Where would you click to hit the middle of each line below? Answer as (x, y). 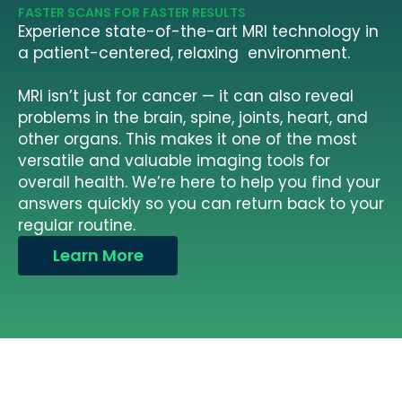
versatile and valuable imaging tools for (174, 161)
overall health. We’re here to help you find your (199, 183)
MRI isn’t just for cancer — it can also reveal (186, 96)
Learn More (98, 256)
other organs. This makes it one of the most (188, 140)
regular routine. (79, 226)
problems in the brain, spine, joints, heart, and (193, 118)
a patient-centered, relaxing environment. (184, 53)
